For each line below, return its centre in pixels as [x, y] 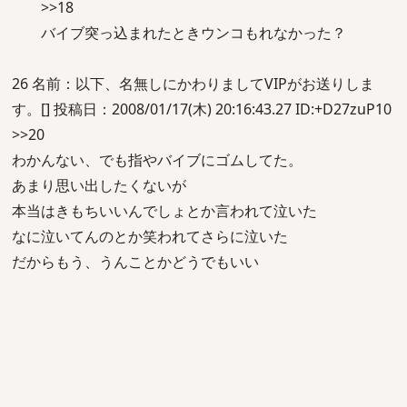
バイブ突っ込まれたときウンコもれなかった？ [179, 33]
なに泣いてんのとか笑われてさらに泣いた [150, 236]
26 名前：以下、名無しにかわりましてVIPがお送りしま [193, 84]
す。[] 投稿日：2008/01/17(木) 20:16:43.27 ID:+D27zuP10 [202, 109]
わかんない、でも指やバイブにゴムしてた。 [157, 160]
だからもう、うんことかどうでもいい [135, 262]
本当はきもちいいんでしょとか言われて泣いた [164, 211]
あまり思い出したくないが [99, 185]
